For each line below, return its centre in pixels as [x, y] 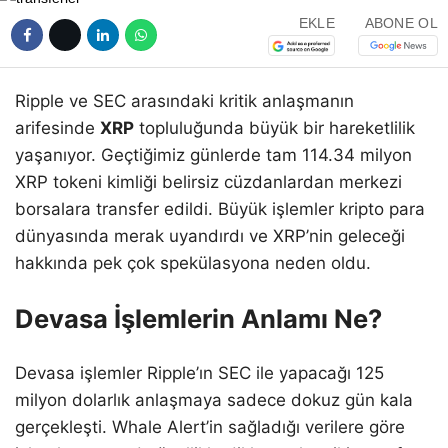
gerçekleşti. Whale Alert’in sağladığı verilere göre [210, 427]
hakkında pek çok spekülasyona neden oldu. [193, 262]
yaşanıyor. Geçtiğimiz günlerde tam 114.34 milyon [213, 154]
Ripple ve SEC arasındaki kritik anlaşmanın [184, 100]
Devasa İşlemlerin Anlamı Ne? [198, 318]
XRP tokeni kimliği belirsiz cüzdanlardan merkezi [208, 181]
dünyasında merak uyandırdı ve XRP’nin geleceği [210, 235]
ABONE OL [401, 23]
